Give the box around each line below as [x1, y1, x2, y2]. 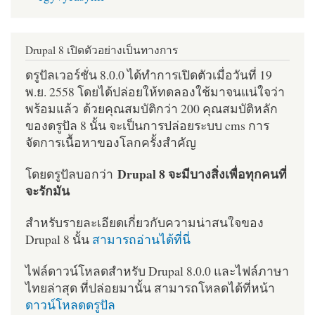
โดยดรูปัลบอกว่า [25, 165, 117, 182]
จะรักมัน [25, 181, 70, 200]
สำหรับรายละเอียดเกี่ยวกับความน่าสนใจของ [25, 213, 264, 231]
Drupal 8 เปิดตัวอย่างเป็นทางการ [25, 43, 178, 58]
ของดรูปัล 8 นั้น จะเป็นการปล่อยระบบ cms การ [25, 116, 269, 134]
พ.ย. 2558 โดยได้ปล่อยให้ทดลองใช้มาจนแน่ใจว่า [25, 82, 285, 100]
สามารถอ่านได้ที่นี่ [92, 230, 191, 247]
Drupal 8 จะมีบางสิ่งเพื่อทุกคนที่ [117, 164, 287, 183]
